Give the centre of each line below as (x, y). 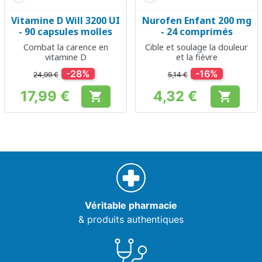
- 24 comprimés (196, 32)
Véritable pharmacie (131, 206)
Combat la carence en (65, 47)
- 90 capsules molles (65, 32)
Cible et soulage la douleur (196, 47)
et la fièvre (196, 57)
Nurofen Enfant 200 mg (196, 21)
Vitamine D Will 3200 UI (65, 21)
